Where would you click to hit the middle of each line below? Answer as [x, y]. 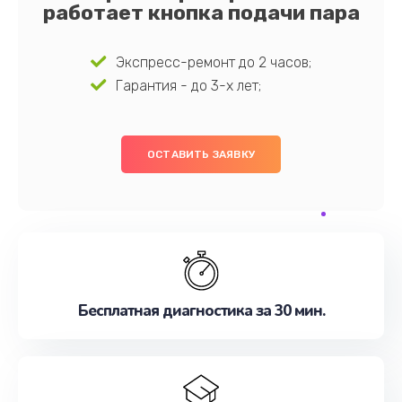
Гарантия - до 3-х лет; [188, 86]
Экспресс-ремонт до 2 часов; [213, 62]
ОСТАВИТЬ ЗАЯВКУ [201, 154]
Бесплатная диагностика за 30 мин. [201, 311]
